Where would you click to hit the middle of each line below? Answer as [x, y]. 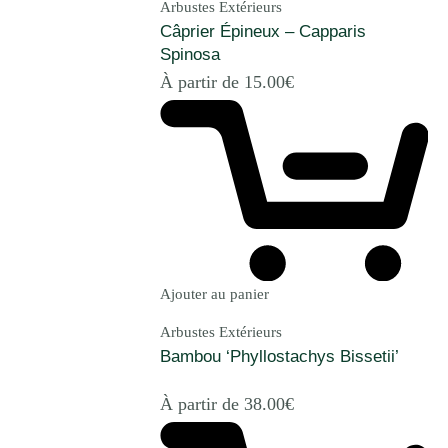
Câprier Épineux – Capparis [263, 31]
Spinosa [190, 54]
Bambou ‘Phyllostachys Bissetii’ [279, 357]
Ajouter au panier [214, 294]
